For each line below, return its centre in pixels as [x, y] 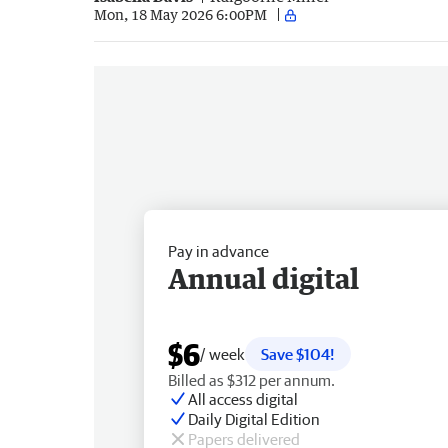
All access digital [243, 398]
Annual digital [263, 277]
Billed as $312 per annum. [251, 379]
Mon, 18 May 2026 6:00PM [180, 15]
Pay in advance [218, 250]
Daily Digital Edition [254, 418]
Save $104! [298, 353]
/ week [222, 353]
